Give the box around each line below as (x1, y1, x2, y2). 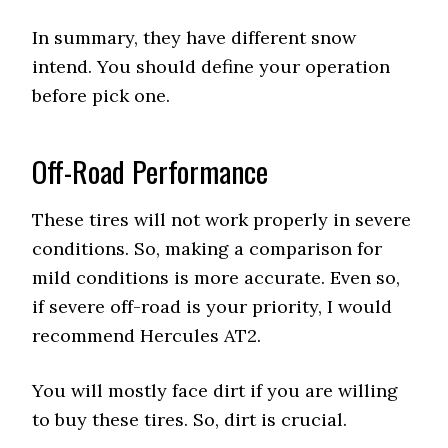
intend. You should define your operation (32, 55, 391, 78)
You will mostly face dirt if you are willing (32, 379, 399, 402)
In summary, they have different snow (32, 26, 357, 49)
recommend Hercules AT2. (32, 324, 262, 347)
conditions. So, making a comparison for (32, 237, 383, 260)
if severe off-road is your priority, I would (32, 295, 393, 318)
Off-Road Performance (32, 149, 269, 192)
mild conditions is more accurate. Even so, (32, 266, 401, 289)
